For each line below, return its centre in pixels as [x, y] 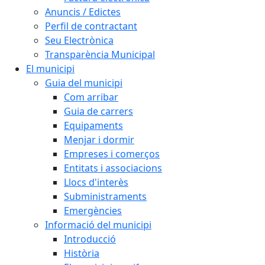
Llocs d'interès [96, 182]
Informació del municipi [98, 225]
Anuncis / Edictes [83, 12]
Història [82, 253]
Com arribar [91, 97]
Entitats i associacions [113, 168]
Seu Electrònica [79, 40]
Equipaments [93, 125]
